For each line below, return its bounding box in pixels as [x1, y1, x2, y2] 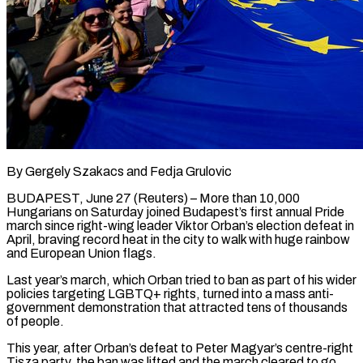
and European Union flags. [6, 246, 156, 260]
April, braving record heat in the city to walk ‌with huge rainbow [6, 232, 350, 246]
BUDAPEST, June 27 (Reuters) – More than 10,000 [6, 190, 300, 205]
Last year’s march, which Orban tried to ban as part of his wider [6, 272, 357, 287]
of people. [6, 314, 64, 328]
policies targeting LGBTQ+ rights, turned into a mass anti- [6, 286, 334, 301]
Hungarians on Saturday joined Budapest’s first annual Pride [6, 204, 344, 219]
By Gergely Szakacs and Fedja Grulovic [6, 164, 232, 178]
